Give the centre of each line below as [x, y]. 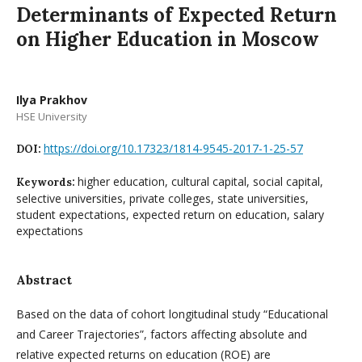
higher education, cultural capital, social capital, [200, 181]
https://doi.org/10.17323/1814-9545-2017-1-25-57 [173, 148]
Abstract [44, 279]
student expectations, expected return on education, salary [170, 214]
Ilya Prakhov [52, 99]
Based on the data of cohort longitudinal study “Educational [172, 314]
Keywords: [47, 182]
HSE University [52, 116]
